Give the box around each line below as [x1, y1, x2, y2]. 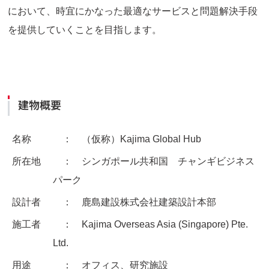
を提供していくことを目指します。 [8, 25, 162, 35]
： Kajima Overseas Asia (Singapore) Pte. [52, 219, 248, 230]
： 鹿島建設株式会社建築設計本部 [52, 197, 216, 208]
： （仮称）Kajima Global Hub [52, 134, 201, 145]
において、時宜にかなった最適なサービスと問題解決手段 [8, 6, 258, 17]
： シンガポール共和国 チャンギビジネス [52, 156, 255, 167]
